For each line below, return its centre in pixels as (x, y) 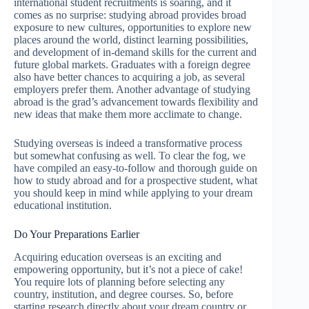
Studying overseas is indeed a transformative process (128, 143)
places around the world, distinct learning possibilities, (131, 40)
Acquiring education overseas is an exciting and (118, 257)
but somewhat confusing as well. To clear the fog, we (130, 156)
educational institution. (63, 206)
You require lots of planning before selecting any (119, 281)
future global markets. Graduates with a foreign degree (132, 65)
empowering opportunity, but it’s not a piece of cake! (128, 269)
